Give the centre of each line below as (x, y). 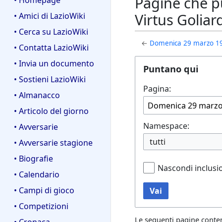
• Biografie (33, 158)
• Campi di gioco (44, 190)
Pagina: (157, 89)
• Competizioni (41, 206)
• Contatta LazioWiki (51, 48)
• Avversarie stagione (53, 142)
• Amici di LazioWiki (50, 16)
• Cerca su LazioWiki (51, 32)
